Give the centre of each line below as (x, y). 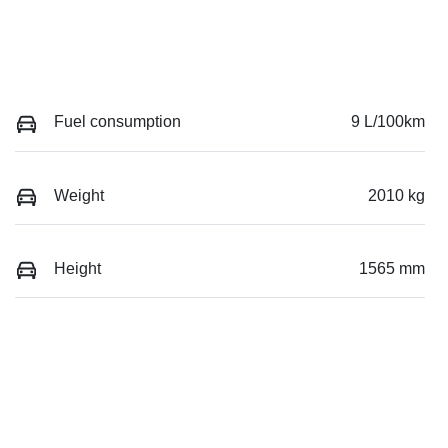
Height (77, 268)
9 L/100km (388, 122)
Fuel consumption (117, 122)
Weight (79, 195)
